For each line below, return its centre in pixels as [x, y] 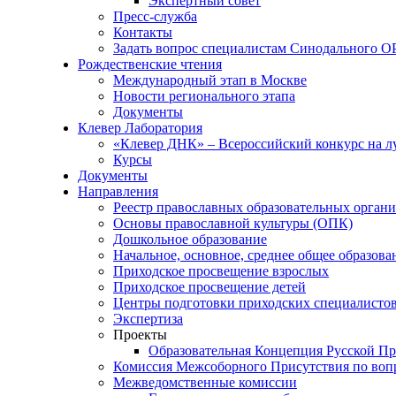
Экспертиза [148, 319]
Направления [118, 191]
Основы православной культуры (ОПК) [233, 223]
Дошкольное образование [190, 239]
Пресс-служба [155, 16]
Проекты [140, 335]
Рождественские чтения [150, 64]
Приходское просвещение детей [209, 287]
